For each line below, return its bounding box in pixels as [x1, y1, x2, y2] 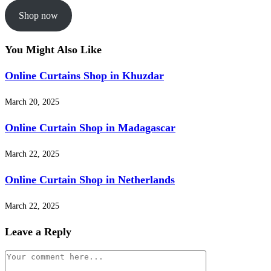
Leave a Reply [5, 226, 71, 238]
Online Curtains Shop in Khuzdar [5, 70, 164, 82]
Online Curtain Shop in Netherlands [5, 174, 175, 186]
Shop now [18, 10, 58, 21]
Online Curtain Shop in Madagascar [5, 122, 175, 134]
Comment [4, 253, 38, 263]
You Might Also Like [5, 44, 102, 56]
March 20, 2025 [5, 97, 59, 107]
